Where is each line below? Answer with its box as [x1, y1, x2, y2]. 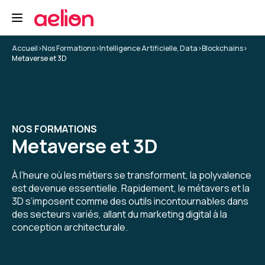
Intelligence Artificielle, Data [99, 43, 198, 53]
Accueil [12, 43, 38, 53]
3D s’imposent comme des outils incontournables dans [12, 195, 248, 208]
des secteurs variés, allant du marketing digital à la [12, 208, 227, 221]
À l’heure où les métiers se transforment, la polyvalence [12, 169, 251, 182]
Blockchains [202, 43, 243, 53]
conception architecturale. [12, 221, 128, 234]
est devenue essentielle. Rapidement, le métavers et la [12, 182, 250, 195]
